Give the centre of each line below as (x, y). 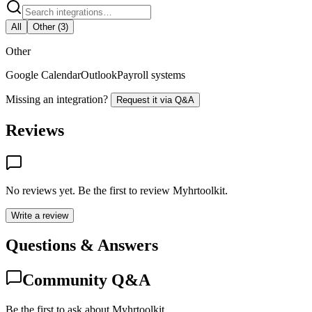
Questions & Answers (82, 245)
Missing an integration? (57, 99)
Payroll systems (151, 75)
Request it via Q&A (155, 100)
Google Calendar (43, 75)
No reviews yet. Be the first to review (89, 190)
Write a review (40, 215)
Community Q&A (86, 280)
